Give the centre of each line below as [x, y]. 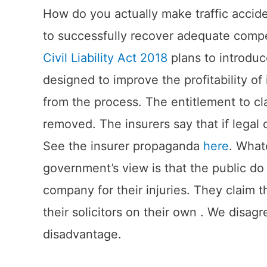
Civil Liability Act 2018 [105, 58]
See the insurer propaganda [123, 146]
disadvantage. [82, 235]
